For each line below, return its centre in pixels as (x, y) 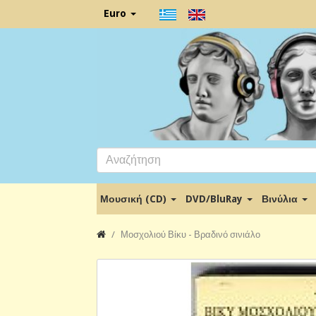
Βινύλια (281, 199)
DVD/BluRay (215, 199)
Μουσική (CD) (135, 199)
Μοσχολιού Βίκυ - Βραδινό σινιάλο (190, 234)
